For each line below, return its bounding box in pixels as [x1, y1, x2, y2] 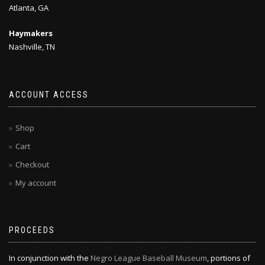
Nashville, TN [9, 41, 55, 52]
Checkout [15, 159, 49, 170]
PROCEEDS [9, 225, 55, 235]
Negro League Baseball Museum [91, 253, 207, 263]
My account [15, 177, 56, 188]
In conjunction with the [9, 253, 91, 263]
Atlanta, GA [9, 2, 49, 13]
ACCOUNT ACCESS [9, 90, 89, 99]
